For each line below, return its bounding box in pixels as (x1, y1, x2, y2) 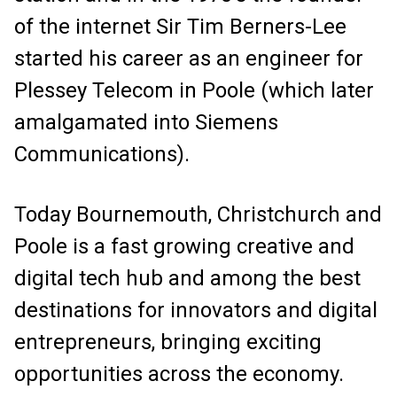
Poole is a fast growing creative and (14, 234, 354, 259)
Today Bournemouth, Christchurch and (14, 202, 382, 227)
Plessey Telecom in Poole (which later (14, 78, 374, 103)
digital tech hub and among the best (14, 266, 361, 291)
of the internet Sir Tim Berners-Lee (14, 14, 346, 39)
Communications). (14, 142, 190, 167)
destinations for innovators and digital (14, 298, 378, 323)
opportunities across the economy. (14, 362, 344, 386)
